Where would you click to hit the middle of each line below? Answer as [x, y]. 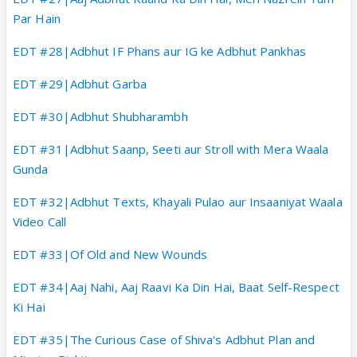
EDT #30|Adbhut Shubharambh [100, 116]
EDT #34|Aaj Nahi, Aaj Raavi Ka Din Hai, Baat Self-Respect [176, 286]
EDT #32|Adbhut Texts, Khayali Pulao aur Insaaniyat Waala [178, 201]
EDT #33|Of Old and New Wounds [110, 254]
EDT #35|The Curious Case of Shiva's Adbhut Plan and [164, 339]
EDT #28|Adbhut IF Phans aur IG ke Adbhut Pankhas [159, 51]
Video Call [39, 221]
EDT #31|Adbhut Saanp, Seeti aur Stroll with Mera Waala [171, 149]
